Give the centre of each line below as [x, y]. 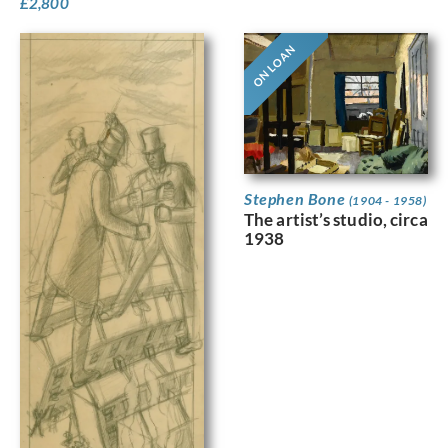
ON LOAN [273, 66]
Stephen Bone [296, 198]
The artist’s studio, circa [336, 219]
